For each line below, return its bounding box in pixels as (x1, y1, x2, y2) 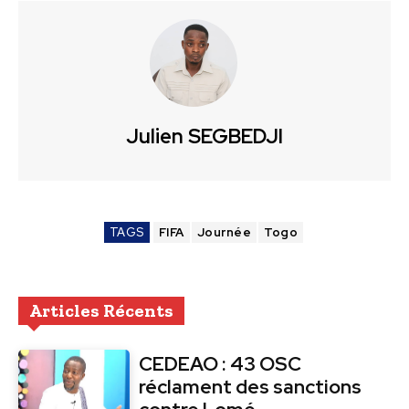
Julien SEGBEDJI (126, 123, 283, 151)
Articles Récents (29, 299, 173, 322)
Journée (196, 225, 252, 241)
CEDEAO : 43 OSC (139, 351, 302, 377)
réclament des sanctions (139, 374, 362, 400)
